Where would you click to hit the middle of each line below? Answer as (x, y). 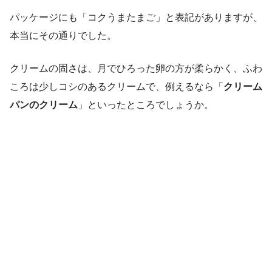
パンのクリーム (44, 104)
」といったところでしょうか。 (146, 104)
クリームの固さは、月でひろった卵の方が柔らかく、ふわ (136, 68)
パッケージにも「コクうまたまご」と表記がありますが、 (136, 17)
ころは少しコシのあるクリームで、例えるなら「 (117, 86)
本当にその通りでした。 (63, 35)
